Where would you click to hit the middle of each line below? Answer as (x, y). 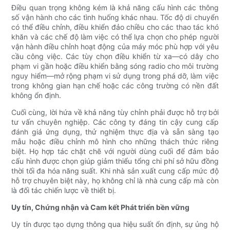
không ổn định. (36, 95)
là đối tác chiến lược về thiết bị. (64, 190)
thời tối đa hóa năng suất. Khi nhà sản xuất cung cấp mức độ (115, 171)
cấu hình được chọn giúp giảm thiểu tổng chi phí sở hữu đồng (115, 161)
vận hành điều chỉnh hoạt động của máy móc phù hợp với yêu (115, 47)
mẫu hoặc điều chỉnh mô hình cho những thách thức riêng (115, 142)
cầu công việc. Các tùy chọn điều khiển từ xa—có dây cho (115, 56)
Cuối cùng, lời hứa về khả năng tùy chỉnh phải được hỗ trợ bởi (115, 112)
